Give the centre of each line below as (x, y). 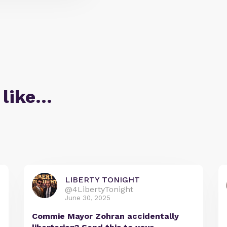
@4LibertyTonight (99, 190)
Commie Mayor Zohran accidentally (106, 216)
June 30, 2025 (88, 198)
